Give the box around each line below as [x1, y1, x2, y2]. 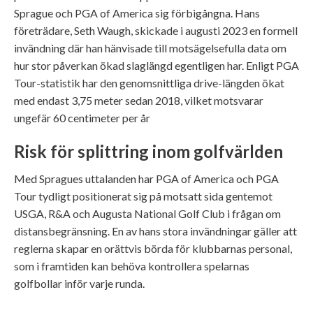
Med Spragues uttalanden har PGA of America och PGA [14, 171, 279, 185]
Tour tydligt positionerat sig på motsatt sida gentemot [14, 189, 272, 203]
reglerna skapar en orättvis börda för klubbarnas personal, [14, 241, 292, 255]
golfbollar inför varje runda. [14, 276, 145, 290]
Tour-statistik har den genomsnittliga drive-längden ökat [14, 75, 284, 89]
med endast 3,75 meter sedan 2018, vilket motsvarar [14, 93, 263, 107]
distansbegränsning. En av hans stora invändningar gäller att [14, 224, 297, 238]
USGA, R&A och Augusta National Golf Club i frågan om [14, 206, 281, 220]
